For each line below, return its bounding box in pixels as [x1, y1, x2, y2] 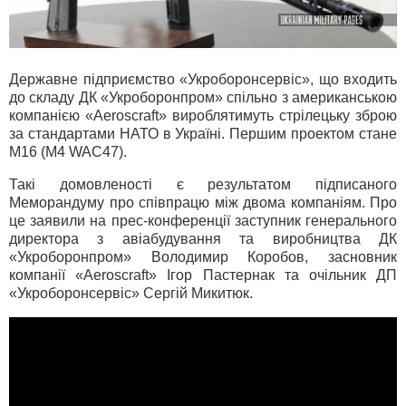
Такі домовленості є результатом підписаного [9, 177, 397, 193]
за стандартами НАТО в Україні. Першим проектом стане [9, 126, 397, 142]
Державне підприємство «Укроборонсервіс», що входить [9, 72, 397, 88]
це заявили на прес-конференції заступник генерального [9, 213, 397, 229]
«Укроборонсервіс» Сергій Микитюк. [9, 285, 253, 302]
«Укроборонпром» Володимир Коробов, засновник [9, 249, 397, 266]
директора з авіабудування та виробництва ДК [9, 231, 397, 247]
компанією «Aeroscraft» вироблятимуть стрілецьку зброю [9, 108, 397, 124]
